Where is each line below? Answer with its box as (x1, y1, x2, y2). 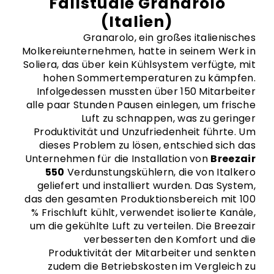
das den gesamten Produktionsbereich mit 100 (24, 192, 256, 206)
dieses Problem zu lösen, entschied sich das (39, 138, 256, 152)
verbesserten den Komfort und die (83, 232, 256, 246)
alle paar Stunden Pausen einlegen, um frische (26, 98, 256, 112)
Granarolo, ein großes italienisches (83, 31, 256, 45)
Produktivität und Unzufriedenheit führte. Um (33, 125, 256, 139)
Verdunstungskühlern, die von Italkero (64, 165, 256, 179)
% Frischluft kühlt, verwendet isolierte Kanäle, (31, 206, 256, 220)
